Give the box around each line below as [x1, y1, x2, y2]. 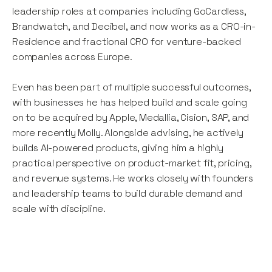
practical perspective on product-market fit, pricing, [12, 156, 251, 169]
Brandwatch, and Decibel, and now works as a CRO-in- [12, 19, 256, 33]
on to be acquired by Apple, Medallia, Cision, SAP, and [12, 110, 250, 124]
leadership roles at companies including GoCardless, [12, 4, 246, 18]
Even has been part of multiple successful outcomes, [12, 80, 251, 93]
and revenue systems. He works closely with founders [12, 171, 253, 185]
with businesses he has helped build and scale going [12, 95, 247, 109]
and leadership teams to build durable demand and [12, 186, 242, 200]
